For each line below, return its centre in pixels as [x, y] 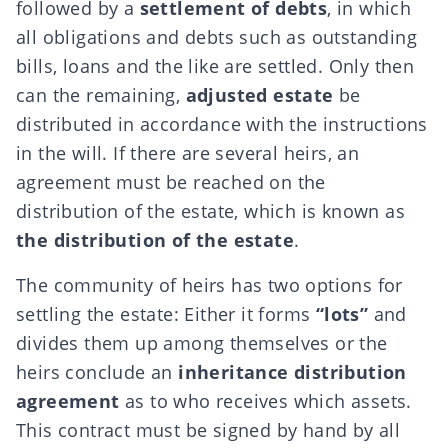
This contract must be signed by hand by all [208, 430]
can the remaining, [101, 95]
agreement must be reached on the [171, 182]
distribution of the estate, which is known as [210, 211]
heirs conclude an [97, 372]
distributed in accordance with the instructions [222, 124]
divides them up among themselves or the [202, 343]
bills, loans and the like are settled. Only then [215, 66]
